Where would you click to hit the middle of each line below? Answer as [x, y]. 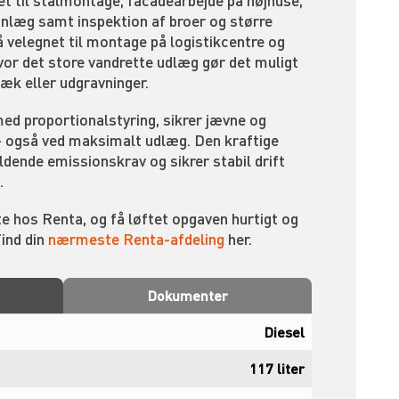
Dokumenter [187, 295]
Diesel [285, 331]
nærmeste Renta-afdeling [136, 238]
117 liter [277, 368]
